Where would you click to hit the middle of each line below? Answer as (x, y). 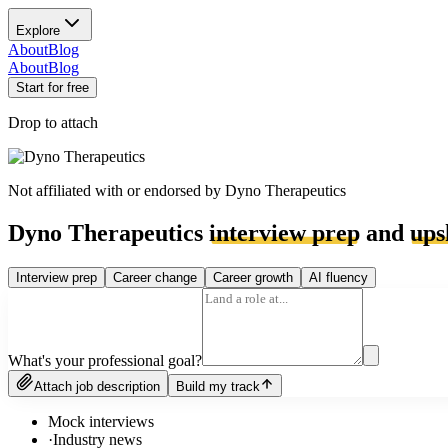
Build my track (218, 386)
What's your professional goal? (105, 360)
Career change (155, 277)
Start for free (52, 87)
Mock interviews (101, 421)
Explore (38, 30)
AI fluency (338, 277)
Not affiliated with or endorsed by (116, 190)
